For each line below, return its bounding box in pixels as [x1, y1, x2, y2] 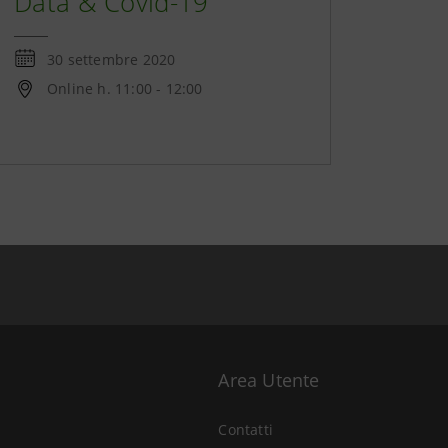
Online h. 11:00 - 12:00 [47, 79, 203, 98]
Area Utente [218, 368, 320, 392]
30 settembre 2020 [47, 50, 176, 69]
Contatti [218, 420, 273, 439]
